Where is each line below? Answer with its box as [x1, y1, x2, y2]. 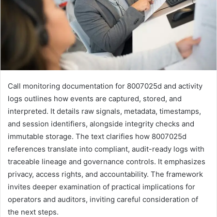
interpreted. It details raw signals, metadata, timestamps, [8, 107, 201, 116]
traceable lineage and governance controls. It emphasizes [8, 157, 205, 167]
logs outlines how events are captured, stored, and [8, 94, 182, 104]
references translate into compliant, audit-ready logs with [8, 144, 204, 154]
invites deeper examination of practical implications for [8, 182, 195, 192]
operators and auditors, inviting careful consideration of [8, 195, 198, 204]
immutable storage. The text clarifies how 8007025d [8, 132, 186, 141]
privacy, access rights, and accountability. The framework [8, 170, 203, 179]
